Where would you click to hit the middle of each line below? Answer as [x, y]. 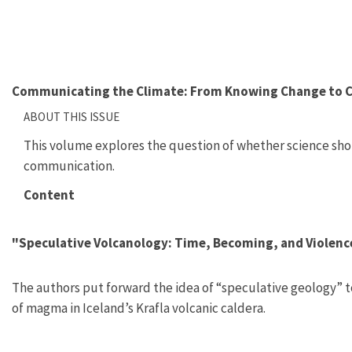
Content [49, 195]
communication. [69, 165]
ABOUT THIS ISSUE [71, 116]
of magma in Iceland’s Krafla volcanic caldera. [139, 308]
